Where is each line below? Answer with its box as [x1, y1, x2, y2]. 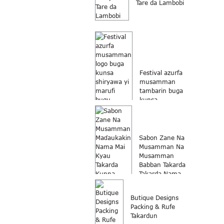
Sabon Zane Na [139, 134, 184, 141]
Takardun [130, 212, 157, 219]
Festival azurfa [139, 69, 182, 76]
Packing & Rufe [130, 203, 175, 210]
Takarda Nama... [139, 170, 187, 177]
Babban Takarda [139, 161, 185, 168]
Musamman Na [139, 143, 184, 150]
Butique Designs [130, 194, 178, 201]
